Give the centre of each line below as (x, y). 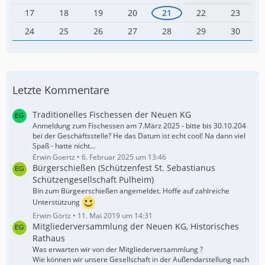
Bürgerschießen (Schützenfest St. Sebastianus (124, 168)
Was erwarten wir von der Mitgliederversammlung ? (118, 249)
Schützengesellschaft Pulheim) (93, 180)
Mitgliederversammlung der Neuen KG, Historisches (136, 226)
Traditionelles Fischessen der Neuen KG (112, 114)
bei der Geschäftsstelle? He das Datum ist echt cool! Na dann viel (139, 136)
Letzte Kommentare (61, 90)
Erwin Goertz (54, 157)
